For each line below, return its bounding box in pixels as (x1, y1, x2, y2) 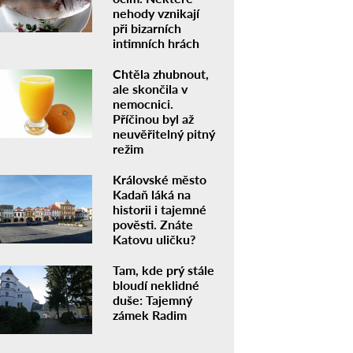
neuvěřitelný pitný (112, 126, 215, 142)
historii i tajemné (112, 202, 206, 217)
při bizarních (112, 20, 181, 36)
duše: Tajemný (112, 292, 192, 308)
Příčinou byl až (112, 111, 194, 127)
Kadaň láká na (112, 187, 191, 203)
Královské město (112, 172, 206, 188)
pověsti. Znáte (112, 217, 193, 232)
